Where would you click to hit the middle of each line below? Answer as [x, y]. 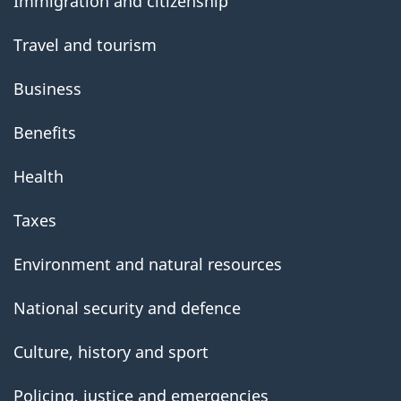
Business [47, 88]
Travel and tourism [85, 44]
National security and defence [127, 307]
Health [38, 176]
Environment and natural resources [148, 264]
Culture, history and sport [111, 351]
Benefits [45, 132]
